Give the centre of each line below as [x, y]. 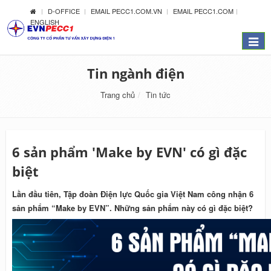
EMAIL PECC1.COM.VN [127, 11]
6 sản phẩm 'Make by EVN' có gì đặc [129, 152]
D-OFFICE [65, 11]
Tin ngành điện [135, 73]
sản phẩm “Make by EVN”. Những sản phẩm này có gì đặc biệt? [132, 208]
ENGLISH [45, 22]
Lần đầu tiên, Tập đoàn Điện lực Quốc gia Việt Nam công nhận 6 [133, 194]
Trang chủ [118, 95]
